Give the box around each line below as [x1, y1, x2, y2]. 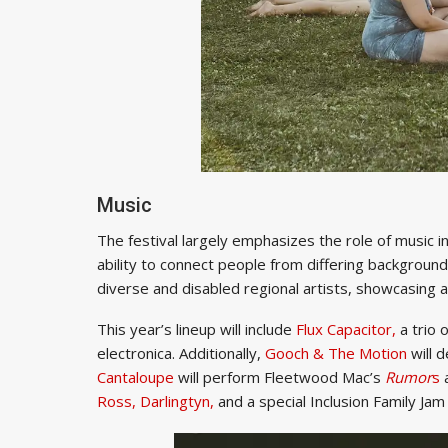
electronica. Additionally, [97, 342, 265, 363]
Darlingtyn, [140, 390, 214, 411]
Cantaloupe [97, 366, 174, 387]
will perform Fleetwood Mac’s [174, 366, 385, 387]
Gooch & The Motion [265, 342, 407, 363]
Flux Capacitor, [296, 318, 396, 339]
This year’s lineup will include [97, 318, 296, 339]
